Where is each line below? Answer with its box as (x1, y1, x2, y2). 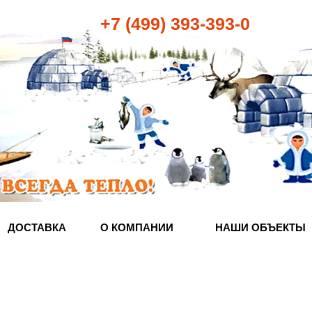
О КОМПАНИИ (100, 221, 173, 233)
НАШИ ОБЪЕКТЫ (215, 221, 306, 233)
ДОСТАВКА (8, 221, 66, 233)
